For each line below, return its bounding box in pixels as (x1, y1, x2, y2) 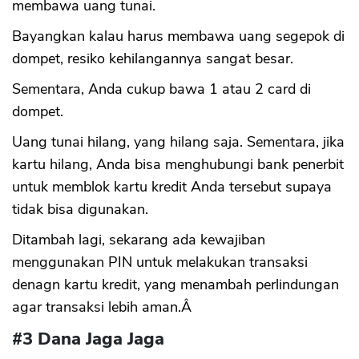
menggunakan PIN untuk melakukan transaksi (12, 252, 308, 272)
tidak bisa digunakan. (12, 200, 148, 219)
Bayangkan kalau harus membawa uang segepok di (12, 26, 345, 46)
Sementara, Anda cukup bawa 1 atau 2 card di (12, 79, 311, 99)
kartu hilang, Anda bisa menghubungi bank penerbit (12, 155, 344, 174)
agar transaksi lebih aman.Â (12, 297, 196, 317)
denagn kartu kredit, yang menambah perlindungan (12, 275, 339, 294)
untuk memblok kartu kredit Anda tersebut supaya (12, 177, 332, 196)
